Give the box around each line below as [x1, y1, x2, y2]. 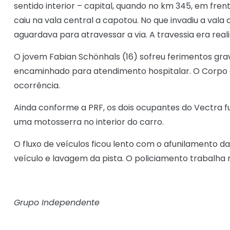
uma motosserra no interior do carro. [14, 116, 164, 128]
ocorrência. [14, 80, 60, 92]
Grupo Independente [14, 197, 100, 209]
